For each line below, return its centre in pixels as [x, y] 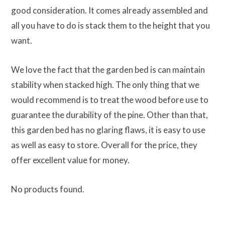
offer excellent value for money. [70, 160]
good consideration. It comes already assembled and [109, 10]
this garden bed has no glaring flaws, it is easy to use [108, 130]
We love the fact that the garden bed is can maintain [108, 69]
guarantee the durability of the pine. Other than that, [109, 115]
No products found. [48, 189]
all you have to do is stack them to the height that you [110, 25]
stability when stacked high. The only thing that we [105, 84]
